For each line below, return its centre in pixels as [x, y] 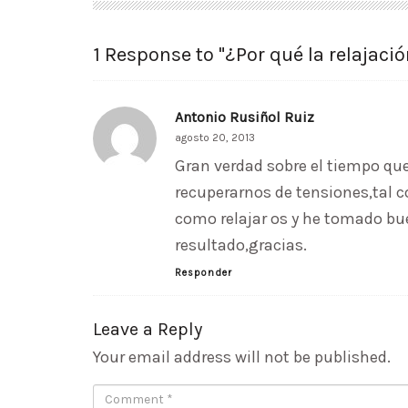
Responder [204, 273]
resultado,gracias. [241, 245]
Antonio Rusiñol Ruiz [245, 117]
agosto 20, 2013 [215, 138]
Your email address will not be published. [242, 357]
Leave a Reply [148, 330]
